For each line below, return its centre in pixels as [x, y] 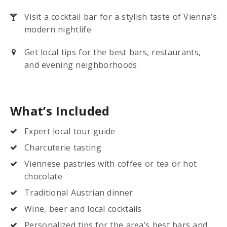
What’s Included [60, 111]
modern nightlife [58, 30]
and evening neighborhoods [81, 65]
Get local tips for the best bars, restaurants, [113, 52]
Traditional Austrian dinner [79, 193]
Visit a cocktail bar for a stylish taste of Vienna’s [121, 17]
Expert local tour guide [70, 131]
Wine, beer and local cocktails [83, 209]
